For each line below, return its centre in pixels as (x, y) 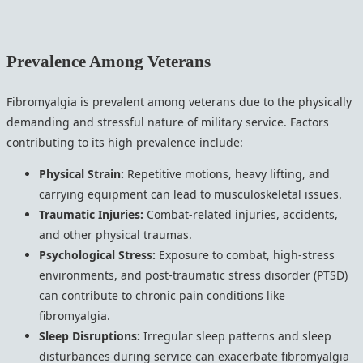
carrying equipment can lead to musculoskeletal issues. (190, 194)
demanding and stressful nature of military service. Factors (168, 122)
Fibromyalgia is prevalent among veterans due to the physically (179, 101)
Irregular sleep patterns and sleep (236, 335)
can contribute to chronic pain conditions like (162, 295)
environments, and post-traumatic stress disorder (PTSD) (193, 275)
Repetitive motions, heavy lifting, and (227, 173)
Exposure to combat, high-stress (245, 254)
